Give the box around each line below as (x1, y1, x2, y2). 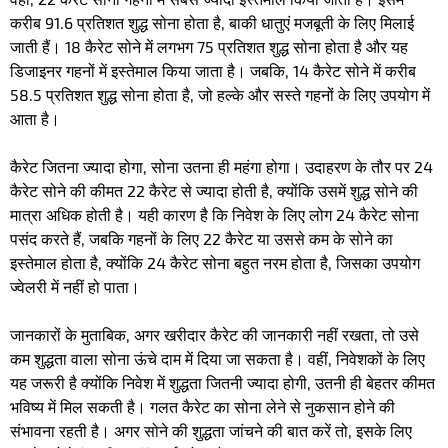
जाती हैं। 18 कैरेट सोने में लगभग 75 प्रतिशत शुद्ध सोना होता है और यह (10, 37, 408, 57)
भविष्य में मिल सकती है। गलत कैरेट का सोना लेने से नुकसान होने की (10, 397, 395, 417)
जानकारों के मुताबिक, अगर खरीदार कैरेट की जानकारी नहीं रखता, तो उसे (10, 325, 419, 345)
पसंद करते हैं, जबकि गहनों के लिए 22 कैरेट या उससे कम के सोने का (10, 229, 393, 249)
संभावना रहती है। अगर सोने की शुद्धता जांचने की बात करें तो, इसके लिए (10, 421, 412, 441)
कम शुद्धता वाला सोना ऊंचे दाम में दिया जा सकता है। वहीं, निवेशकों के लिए (10, 349, 425, 369)
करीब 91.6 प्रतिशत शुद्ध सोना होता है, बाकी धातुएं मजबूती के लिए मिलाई (10, 13, 414, 33)
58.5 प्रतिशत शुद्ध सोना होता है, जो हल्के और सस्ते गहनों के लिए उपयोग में (10, 85, 430, 105)
